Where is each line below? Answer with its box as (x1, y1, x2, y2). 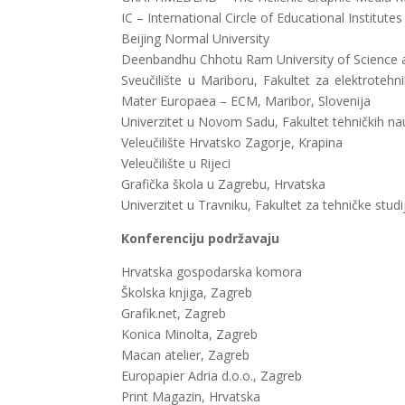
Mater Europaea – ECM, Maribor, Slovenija (121, 92, 372, 110)
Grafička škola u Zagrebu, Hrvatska (121, 175, 326, 193)
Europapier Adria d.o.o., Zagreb (121, 367, 303, 385)
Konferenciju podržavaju (121, 230, 280, 248)
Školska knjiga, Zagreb (121, 284, 253, 302)
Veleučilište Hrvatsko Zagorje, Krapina (121, 134, 344, 152)
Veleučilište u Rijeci (121, 155, 231, 173)
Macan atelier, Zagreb (121, 346, 250, 364)
